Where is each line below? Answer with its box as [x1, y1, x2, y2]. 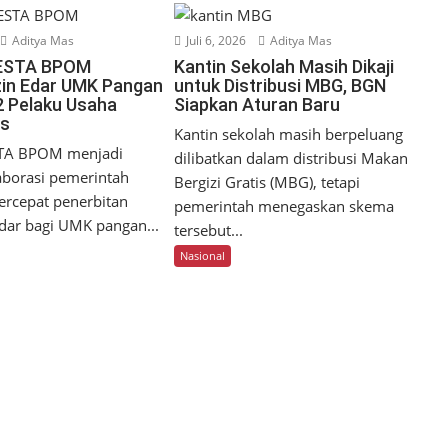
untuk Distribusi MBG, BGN [174, 75, 387, 97]
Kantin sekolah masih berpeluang [174, 124, 404, 145]
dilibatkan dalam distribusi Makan [174, 148, 409, 169]
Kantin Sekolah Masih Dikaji [174, 56, 395, 78]
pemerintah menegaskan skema [174, 196, 395, 217]
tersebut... [174, 220, 244, 241]
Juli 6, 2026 [183, 32, 247, 50]
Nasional [180, 248, 226, 264]
